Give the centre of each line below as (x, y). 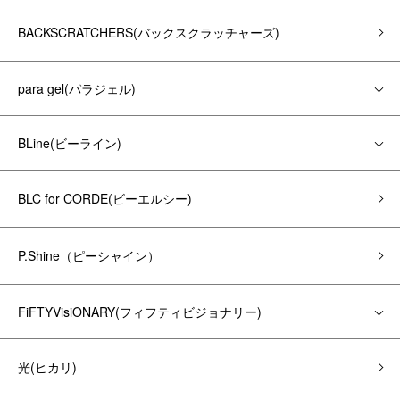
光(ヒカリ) (47, 367)
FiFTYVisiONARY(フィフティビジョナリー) (140, 312)
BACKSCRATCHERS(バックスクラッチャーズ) (149, 32)
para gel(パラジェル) (77, 88)
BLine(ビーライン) (70, 143)
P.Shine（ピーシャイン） (89, 255)
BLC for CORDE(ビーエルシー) (105, 198)
